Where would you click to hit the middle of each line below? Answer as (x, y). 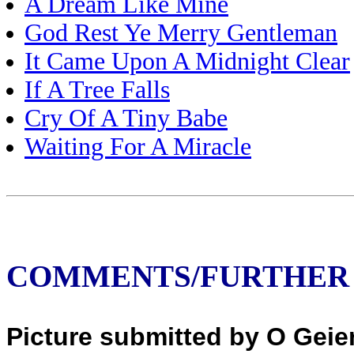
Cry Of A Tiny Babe (126, 118)
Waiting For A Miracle (138, 147)
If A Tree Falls (97, 90)
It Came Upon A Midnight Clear (187, 61)
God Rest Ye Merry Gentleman (181, 33)
